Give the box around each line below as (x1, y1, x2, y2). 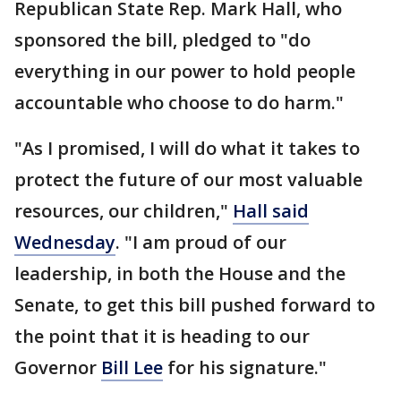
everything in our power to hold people (14, 58, 355, 83)
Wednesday (14, 229, 115, 254)
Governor (14, 354, 101, 380)
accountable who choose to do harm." (14, 90, 344, 115)
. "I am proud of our (115, 229, 286, 254)
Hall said (233, 198, 309, 223)
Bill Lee (101, 354, 163, 380)
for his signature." (163, 354, 327, 380)
